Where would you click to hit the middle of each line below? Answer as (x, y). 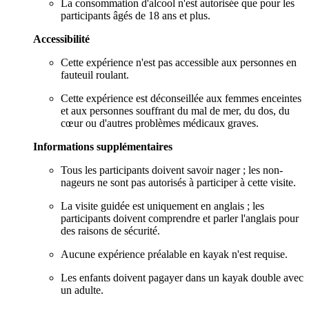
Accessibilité (61, 39)
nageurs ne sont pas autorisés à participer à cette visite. (178, 182)
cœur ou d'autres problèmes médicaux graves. (160, 123)
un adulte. (82, 290)
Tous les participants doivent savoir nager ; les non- (172, 170)
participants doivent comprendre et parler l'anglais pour (180, 218)
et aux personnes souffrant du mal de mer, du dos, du (175, 110)
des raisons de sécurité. (110, 230)
